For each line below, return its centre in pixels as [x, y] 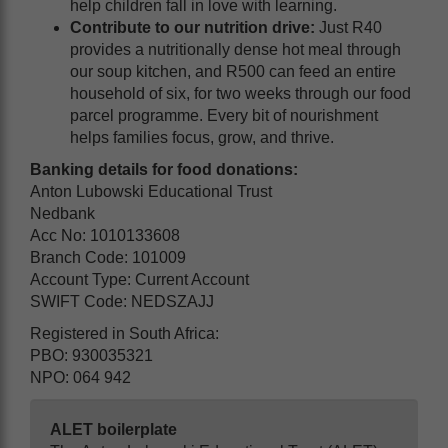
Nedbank [62, 213]
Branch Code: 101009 [108, 257]
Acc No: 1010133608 [105, 235]
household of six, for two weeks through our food [240, 93]
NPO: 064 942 [80, 377]
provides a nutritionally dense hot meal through [235, 49]
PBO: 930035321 [91, 355]
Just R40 [348, 27]
